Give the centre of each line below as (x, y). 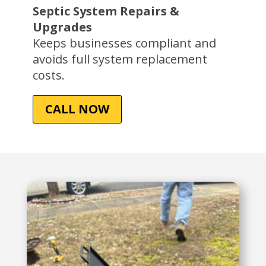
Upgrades (62, 27)
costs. (48, 75)
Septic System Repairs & (106, 11)
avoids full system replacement (120, 59)
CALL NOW (77, 109)
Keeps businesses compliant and (124, 43)
